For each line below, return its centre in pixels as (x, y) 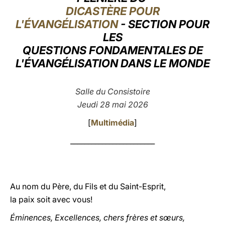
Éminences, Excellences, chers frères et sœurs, (97, 217)
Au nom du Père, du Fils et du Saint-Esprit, (88, 186)
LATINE (172, 17)
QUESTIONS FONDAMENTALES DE (113, 50)
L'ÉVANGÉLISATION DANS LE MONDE (113, 63)
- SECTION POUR (164, 24)
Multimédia (113, 123)
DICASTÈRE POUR (113, 11)
